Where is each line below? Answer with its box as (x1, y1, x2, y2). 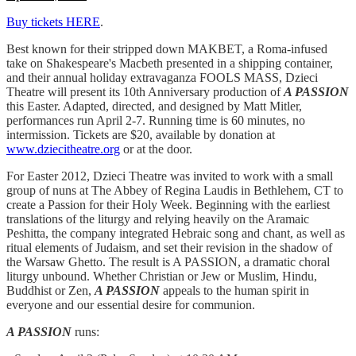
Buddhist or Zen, (6, 284, 95, 298)
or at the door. (120, 142, 192, 157)
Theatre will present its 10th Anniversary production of (6, 85, 284, 99)
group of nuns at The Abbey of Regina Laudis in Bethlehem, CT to (6, 184, 343, 198)
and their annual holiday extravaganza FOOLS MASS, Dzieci (6, 71, 318, 85)
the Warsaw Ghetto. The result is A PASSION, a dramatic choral (6, 255, 330, 269)
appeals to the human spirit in (160, 284, 309, 298)
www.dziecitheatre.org (6, 142, 120, 157)
